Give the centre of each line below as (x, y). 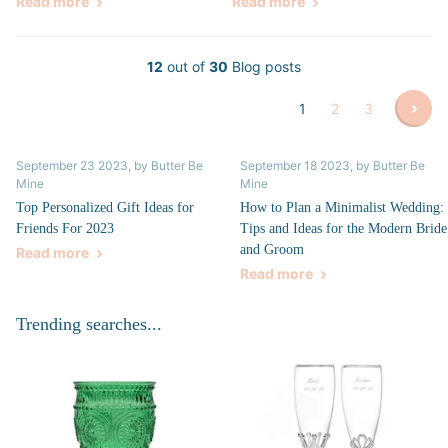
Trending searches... (89, 324)
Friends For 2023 (65, 229)
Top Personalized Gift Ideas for (105, 208)
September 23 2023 (72, 166)
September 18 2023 (295, 166)
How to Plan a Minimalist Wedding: (342, 208)
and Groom (272, 250)
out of (186, 67)
